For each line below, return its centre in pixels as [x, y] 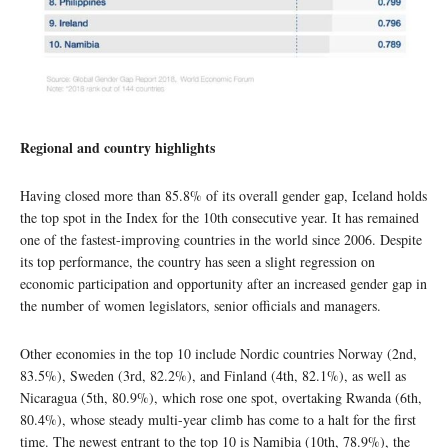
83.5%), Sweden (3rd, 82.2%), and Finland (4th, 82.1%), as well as [213, 376]
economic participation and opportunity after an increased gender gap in [223, 284]
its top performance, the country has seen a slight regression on [197, 262]
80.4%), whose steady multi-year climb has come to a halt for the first [218, 420]
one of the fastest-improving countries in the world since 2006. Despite [221, 240]
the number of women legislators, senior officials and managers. [200, 306]
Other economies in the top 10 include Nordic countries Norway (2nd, [218, 354]
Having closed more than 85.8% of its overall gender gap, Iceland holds [223, 196]
